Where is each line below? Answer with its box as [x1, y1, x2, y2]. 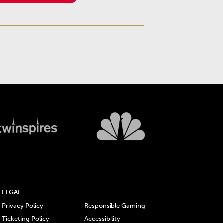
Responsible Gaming [84, 202, 145, 210]
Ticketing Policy [1, 214, 49, 222]
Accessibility [84, 214, 120, 222]
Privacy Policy [1, 202, 43, 210]
